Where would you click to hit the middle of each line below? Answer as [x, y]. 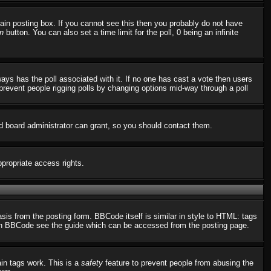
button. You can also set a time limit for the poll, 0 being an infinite [121, 32]
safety [92, 263]
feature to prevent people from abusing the [178, 263]
